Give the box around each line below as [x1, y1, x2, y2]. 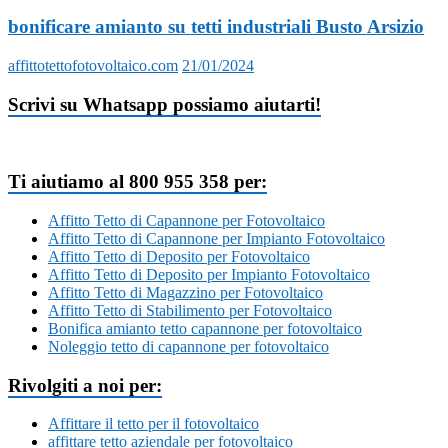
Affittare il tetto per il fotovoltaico [48, 415, 259, 433]
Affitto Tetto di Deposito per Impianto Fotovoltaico [48, 265, 370, 283]
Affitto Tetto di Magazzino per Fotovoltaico [48, 283, 323, 301]
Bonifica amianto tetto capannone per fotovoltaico [48, 319, 362, 337]
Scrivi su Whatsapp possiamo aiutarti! [8, 93, 321, 115]
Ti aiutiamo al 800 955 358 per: [8, 171, 267, 193]
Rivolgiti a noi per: [8, 374, 162, 396]
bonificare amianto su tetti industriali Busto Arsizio [8, 16, 424, 38]
